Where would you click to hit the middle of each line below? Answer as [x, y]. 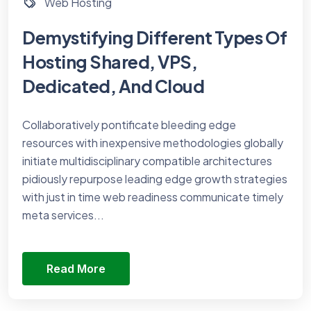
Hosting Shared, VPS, [110, 61]
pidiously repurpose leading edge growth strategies [155, 178]
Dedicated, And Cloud [113, 86]
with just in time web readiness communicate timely [153, 196]
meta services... [63, 215]
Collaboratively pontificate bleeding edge [129, 124]
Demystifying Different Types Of [155, 37]
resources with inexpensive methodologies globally [153, 142]
